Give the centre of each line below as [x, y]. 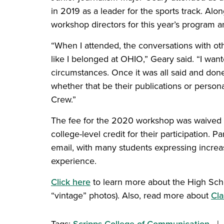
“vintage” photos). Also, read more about [131, 195]
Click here [71, 181]
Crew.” [65, 99]
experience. [75, 160]
